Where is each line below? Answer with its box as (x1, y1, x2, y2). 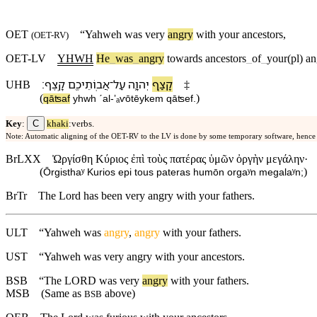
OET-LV (6, 52, 46, 65)
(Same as (30, 287, 84, 300)
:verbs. (69, 119, 94, 129)
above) (102, 287, 135, 300)
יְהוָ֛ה (128, 76, 149, 93)
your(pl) (267, 52, 303, 65)
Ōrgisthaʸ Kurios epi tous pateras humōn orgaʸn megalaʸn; (43, 167, 304, 178)
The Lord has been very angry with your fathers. (38, 190, 255, 202)
